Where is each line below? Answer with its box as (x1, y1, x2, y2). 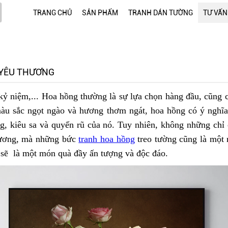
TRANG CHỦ (33, 9, 72, 17)
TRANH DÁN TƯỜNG (128, 9, 193, 17)
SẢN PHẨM (82, 9, 118, 17)
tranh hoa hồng (78, 134, 135, 144)
